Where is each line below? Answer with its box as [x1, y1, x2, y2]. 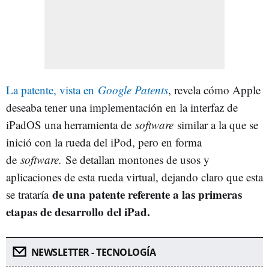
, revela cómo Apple [168, 82, 261, 97]
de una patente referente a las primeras [52, 186, 242, 202]
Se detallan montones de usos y [65, 152, 210, 167]
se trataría [6, 187, 52, 202]
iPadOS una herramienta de [6, 117, 135, 132]
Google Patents [98, 82, 168, 97]
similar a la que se [177, 117, 258, 132]
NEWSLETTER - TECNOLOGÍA [31, 246, 156, 259]
